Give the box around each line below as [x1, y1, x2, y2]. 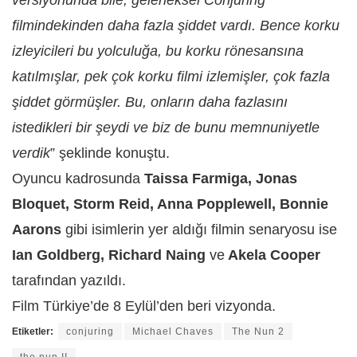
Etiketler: [12, 326, 53, 338]
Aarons [12, 222, 61, 238]
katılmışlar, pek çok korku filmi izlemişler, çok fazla [12, 69, 330, 85]
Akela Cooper [225, 247, 320, 264]
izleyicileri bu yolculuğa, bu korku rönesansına [12, 43, 304, 60]
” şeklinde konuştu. [50, 145, 170, 162]
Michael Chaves [132, 326, 214, 338]
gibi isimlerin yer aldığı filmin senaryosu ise [61, 222, 337, 238]
